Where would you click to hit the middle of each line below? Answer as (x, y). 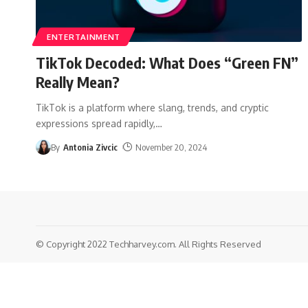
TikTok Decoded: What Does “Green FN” (167, 62)
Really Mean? (79, 81)
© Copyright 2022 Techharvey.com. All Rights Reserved (148, 244)
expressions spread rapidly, (96, 123)
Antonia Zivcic (90, 147)
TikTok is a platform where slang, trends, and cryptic (152, 107)
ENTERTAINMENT (84, 36)
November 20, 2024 (172, 147)
